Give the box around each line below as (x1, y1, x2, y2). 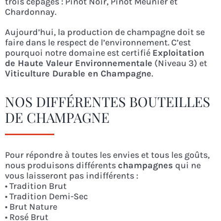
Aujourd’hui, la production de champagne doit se (4, 27, 205, 38)
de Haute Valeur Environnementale (4, 58, 152, 69)
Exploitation (152, 47, 204, 59)
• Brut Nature (4, 201, 57, 213)
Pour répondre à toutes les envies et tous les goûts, (4, 149, 210, 161)
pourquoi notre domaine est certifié (4, 47, 152, 59)
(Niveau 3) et (152, 58, 207, 69)
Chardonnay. (4, 6, 56, 18)
